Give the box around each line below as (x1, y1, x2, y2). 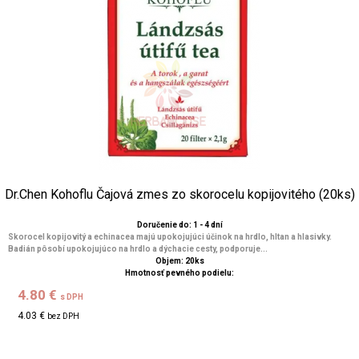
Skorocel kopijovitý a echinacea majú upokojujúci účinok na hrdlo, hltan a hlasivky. (8, 232, 332, 241)
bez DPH (47, 312, 80, 321)
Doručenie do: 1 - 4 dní (136, 220, 223, 229)
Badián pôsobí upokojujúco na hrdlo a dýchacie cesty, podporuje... (8, 244, 268, 253)
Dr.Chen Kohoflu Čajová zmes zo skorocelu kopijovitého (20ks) (4, 187, 355, 202)
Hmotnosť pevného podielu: (125, 268, 234, 277)
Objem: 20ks (155, 256, 204, 265)
